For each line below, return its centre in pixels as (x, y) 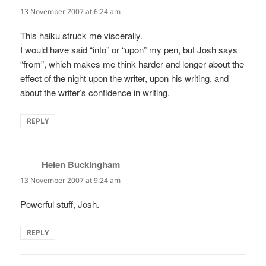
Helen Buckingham (81, 164)
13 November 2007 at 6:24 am (71, 11)
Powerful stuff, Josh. (60, 204)
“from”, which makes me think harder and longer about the (132, 64)
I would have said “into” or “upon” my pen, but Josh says (129, 49)
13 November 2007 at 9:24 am (71, 180)
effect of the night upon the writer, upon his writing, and (125, 78)
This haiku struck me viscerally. (82, 35)
